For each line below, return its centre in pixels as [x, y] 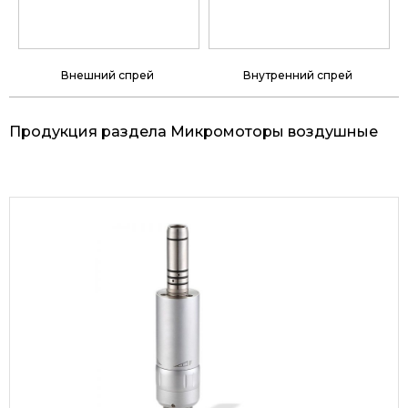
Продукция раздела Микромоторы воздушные [194, 131]
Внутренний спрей [299, 75]
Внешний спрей [109, 75]
